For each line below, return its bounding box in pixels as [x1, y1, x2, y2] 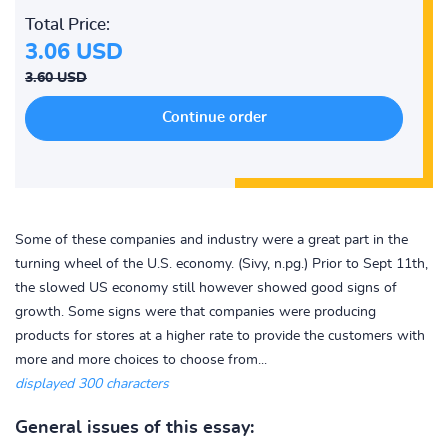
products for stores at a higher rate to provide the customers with [15, 329, 425, 343]
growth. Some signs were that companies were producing [15, 305, 376, 319]
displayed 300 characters [15, 377, 169, 391]
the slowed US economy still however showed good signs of [15, 281, 397, 295]
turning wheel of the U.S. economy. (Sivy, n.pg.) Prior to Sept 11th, [15, 257, 428, 271]
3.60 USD [25, 71, 87, 85]
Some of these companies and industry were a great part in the [15, 233, 408, 247]
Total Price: [25, 16, 110, 33]
